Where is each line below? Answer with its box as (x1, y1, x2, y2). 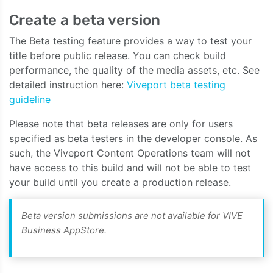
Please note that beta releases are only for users (9, 118, 233, 130)
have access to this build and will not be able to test (9, 161, 251, 174)
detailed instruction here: (9, 79, 127, 91)
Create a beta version (9, 12, 160, 29)
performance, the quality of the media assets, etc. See (9, 64, 260, 76)
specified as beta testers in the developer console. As (9, 132, 257, 144)
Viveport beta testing (127, 79, 225, 91)
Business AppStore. (21, 224, 107, 236)
